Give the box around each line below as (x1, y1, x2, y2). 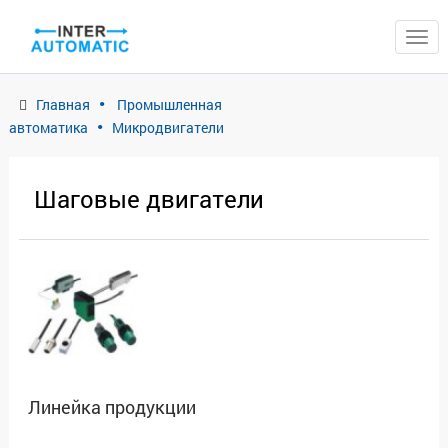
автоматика (9, 118, 88, 137)
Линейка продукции (28, 394, 196, 419)
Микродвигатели (112, 118, 224, 137)
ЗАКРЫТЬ (383, 18, 440, 34)
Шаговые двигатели (34, 183, 264, 215)
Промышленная (117, 95, 222, 114)
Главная (36, 95, 90, 114)
